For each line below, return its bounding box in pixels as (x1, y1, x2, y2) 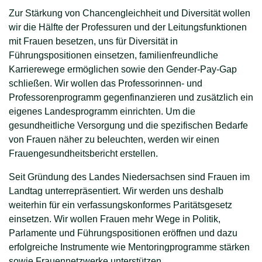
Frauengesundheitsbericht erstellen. (9, 148, 158, 158)
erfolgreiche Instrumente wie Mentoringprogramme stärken (9, 242, 250, 252)
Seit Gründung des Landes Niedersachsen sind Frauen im (9, 171, 250, 182)
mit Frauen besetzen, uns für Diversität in (9, 36, 178, 46)
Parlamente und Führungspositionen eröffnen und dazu (9, 227, 237, 238)
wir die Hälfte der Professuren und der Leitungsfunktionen (9, 22, 247, 32)
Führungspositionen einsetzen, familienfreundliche (9, 50, 218, 60)
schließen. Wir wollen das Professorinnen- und (9, 78, 202, 88)
